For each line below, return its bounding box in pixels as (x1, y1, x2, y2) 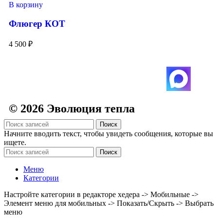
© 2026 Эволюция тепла (9, 102, 135, 115)
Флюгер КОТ (9, 18, 65, 29)
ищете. (4, 138, 26, 146)
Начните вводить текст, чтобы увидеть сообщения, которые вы (4, 129, 213, 138)
